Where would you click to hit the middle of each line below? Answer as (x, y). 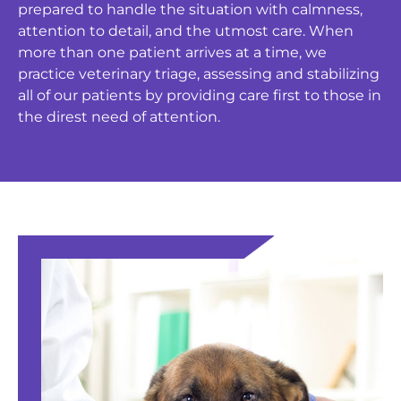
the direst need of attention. (119, 116)
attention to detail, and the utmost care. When (186, 30)
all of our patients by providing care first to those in (200, 95)
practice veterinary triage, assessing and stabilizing (199, 73)
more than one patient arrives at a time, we (172, 52)
